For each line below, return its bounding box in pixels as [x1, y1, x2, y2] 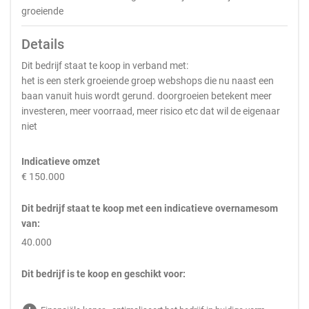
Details [21, 36, 64, 52]
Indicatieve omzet [21, 156, 100, 167]
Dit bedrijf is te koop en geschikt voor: [21, 268, 186, 279]
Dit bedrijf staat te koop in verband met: [21, 60, 188, 71]
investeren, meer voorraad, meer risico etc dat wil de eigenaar [21, 106, 280, 117]
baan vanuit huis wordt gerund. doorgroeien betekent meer [21, 90, 272, 101]
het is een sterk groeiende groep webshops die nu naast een [21, 75, 274, 86]
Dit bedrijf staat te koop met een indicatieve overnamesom [21, 203, 278, 214]
